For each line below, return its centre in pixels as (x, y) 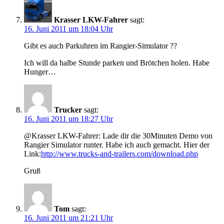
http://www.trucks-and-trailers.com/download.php (119, 154)
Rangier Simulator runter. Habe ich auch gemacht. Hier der (117, 145)
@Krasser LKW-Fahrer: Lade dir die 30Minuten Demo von (118, 136)
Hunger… (40, 72)
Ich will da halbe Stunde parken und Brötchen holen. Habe (117, 63)
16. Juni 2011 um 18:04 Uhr (68, 29)
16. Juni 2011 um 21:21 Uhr (68, 218)
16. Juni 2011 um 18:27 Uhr (68, 119)
